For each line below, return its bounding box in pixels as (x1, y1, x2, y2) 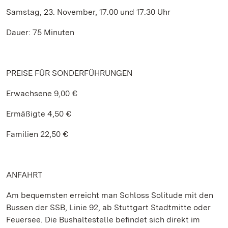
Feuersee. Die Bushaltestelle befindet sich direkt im (6, 215, 200, 224)
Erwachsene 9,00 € (6, 89, 77, 98)
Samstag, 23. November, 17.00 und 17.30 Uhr (6, 7, 170, 17)
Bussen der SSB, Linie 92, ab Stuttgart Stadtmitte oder (6, 203, 211, 212)
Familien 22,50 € (6, 129, 68, 139)
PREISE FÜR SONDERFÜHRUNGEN (6, 68, 132, 78)
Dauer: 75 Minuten (6, 27, 74, 37)
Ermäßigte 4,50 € (6, 109, 71, 119)
